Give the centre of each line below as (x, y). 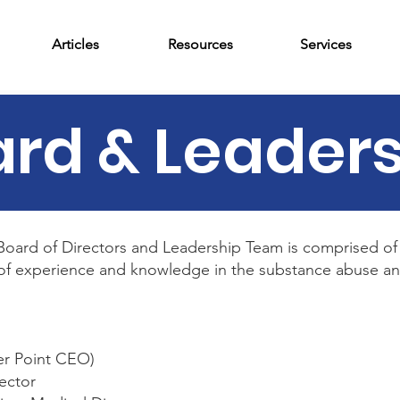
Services (325, 44)
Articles (75, 44)
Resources (200, 44)
